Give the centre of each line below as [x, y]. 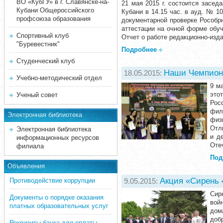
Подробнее [139, 50]
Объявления [26, 166]
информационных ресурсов [58, 138]
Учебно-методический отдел [59, 78]
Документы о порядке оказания [56, 197]
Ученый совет [37, 95]
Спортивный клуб [43, 36]
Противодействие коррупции [52, 180]
